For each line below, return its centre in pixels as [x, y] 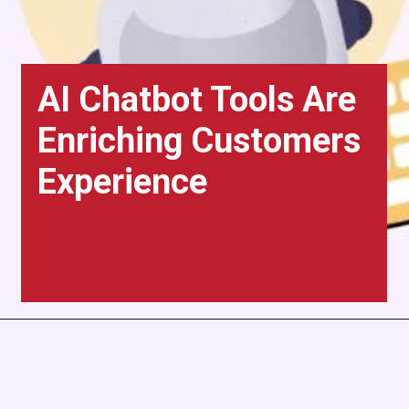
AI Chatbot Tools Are [197, 100]
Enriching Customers [199, 141]
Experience [123, 182]
